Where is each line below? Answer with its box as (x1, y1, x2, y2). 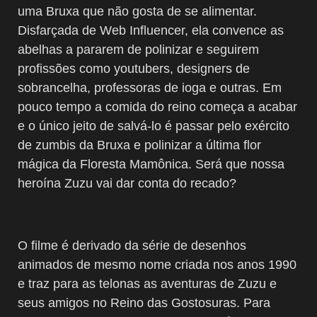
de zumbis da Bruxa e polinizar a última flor (18, 137, 261, 152)
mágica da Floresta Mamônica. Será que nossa (18, 156, 284, 171)
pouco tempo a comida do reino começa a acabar (18, 99, 297, 114)
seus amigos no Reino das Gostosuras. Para (18, 295, 270, 310)
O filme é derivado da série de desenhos (18, 238, 246, 253)
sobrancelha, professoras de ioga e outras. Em (18, 80, 282, 95)
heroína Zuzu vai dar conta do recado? (18, 175, 236, 190)
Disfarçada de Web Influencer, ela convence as (18, 23, 284, 38)
